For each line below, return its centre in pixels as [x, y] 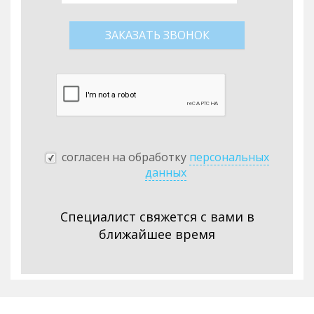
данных [165, 172]
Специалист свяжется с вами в [157, 217]
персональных [229, 157]
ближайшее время [157, 234]
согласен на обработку [125, 157]
